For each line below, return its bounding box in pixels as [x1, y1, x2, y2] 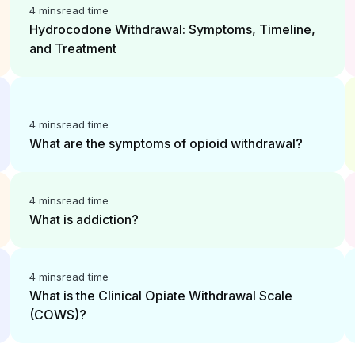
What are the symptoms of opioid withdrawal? [29, 136, 303, 151]
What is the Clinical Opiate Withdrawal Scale [29, 288, 293, 303]
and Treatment [29, 40, 117, 56]
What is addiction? [29, 212, 139, 227]
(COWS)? [29, 307, 87, 323]
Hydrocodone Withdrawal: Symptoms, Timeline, [29, 21, 316, 37]
